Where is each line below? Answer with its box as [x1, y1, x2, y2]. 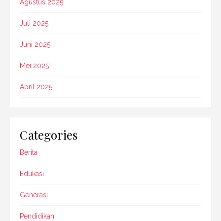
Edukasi [20, 169, 44, 178]
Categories [20, 126, 78, 143]
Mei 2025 [20, 61, 49, 70]
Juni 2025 [20, 40, 50, 48]
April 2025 [20, 82, 52, 91]
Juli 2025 [20, 19, 48, 27]
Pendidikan [20, 212, 54, 220]
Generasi [20, 190, 48, 199]
